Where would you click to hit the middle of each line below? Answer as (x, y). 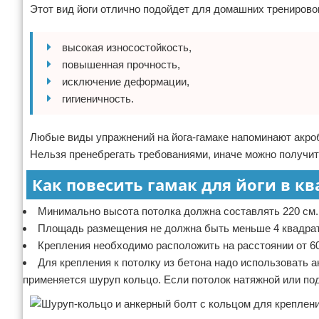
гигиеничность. (98, 99)
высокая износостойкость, (127, 47)
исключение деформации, (126, 82)
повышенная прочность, (121, 64)
